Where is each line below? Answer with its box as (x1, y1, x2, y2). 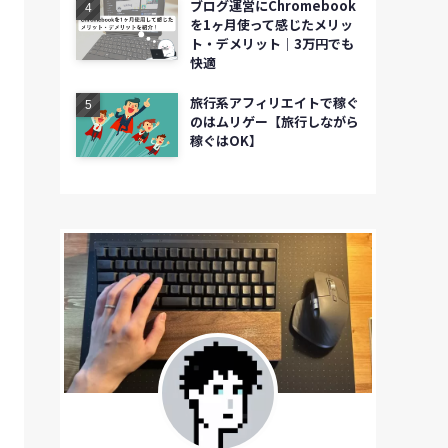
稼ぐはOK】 (189, 131, 262, 151)
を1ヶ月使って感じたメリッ (189, 15, 353, 35)
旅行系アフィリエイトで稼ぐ (189, 93, 359, 113)
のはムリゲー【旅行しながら (189, 112, 359, 132)
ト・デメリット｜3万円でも (189, 34, 354, 54)
